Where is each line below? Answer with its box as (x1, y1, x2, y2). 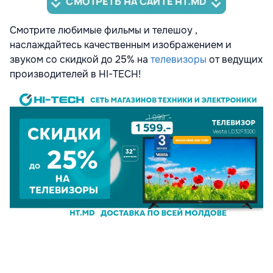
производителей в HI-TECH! (10, 68, 141, 81)
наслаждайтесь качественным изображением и (10, 38, 232, 52)
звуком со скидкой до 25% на (10, 53, 151, 66)
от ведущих (207, 53, 263, 66)
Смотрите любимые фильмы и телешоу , (10, 24, 197, 37)
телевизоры (151, 53, 207, 66)
